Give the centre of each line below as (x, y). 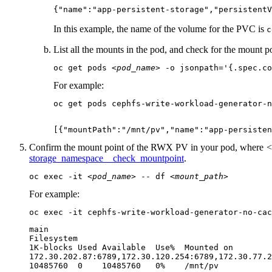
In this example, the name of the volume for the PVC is (160, 29)
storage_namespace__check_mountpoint (107, 158)
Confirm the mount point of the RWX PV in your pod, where (148, 148)
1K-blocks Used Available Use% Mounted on (131, 248)
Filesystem (53, 239)
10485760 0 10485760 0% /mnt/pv (124, 266)
